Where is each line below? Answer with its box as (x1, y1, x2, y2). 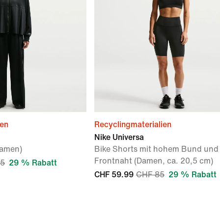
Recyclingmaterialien (94, 120, 171, 129)
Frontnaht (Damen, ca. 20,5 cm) (94, 157, 213, 165)
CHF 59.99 (94, 170, 134, 179)
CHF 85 (136, 170, 165, 179)
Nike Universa (94, 133, 144, 141)
